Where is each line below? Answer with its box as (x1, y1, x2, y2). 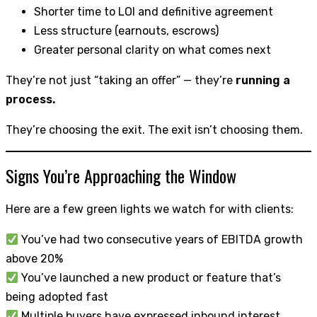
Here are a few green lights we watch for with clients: (6, 202, 294, 217)
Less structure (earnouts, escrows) (34, 24, 219, 38)
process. (6, 93, 55, 107)
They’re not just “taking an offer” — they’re (6, 74, 236, 88)
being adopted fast (6, 290, 108, 304)
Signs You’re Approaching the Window (6, 163, 236, 189)
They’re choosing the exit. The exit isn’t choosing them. (6, 123, 303, 137)
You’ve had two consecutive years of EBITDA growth (18, 233, 304, 247)
